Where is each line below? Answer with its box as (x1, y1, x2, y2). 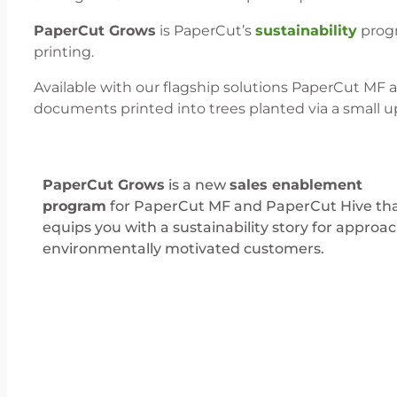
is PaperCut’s (156, 22, 255, 40)
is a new (165, 176, 230, 194)
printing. (34, 43, 97, 61)
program (43, 198, 106, 215)
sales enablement (230, 176, 362, 194)
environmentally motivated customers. (43, 240, 324, 258)
